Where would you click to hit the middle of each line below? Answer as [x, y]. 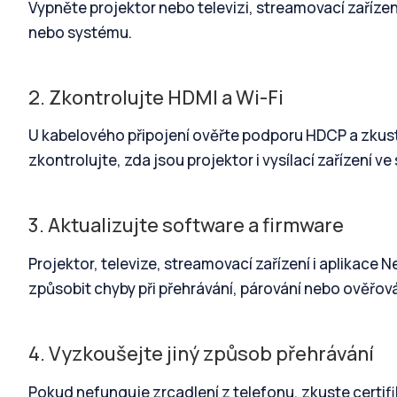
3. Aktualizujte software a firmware [186, 226]
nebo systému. [80, 32]
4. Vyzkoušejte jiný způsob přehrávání [201, 353]
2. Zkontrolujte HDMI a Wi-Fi [156, 97]
